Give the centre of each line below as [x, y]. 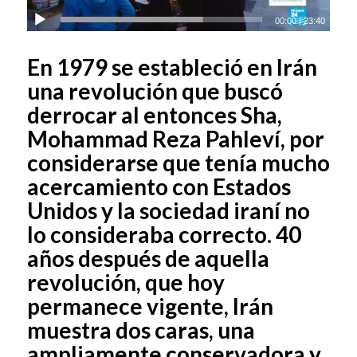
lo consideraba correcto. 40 [164, 235]
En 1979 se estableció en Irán [172, 67]
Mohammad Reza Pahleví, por [175, 139]
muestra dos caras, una [141, 330]
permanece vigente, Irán [150, 306]
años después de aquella [148, 259]
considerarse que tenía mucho [178, 163]
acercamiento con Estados [159, 187]
